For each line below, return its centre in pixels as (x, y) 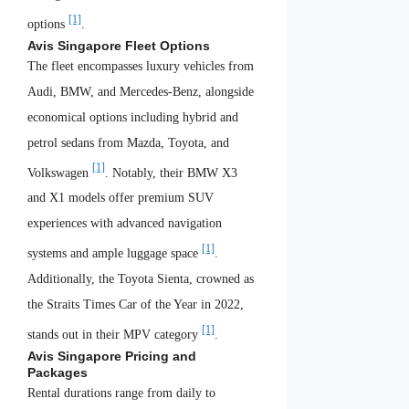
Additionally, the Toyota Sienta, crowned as (141, 279)
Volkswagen (60, 173)
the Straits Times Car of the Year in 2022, (136, 305)
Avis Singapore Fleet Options (119, 45)
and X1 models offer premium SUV (121, 198)
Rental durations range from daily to (121, 393)
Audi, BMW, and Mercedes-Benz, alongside (141, 91)
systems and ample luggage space (115, 254)
